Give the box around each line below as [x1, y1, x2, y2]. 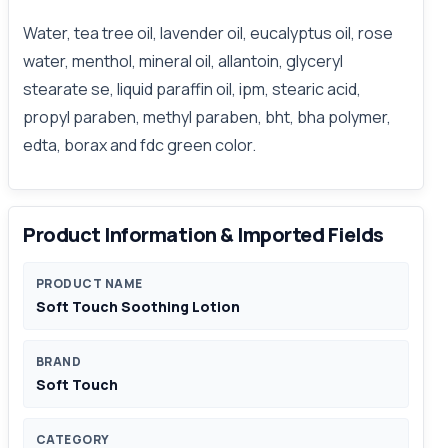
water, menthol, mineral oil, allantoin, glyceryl [23, 50, 343, 72]
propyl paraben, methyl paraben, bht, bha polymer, [23, 106, 391, 128]
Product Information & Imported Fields [23, 221, 384, 248]
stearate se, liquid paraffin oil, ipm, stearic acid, [23, 78, 361, 100]
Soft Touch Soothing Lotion [36, 297, 240, 316]
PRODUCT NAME [36, 275, 143, 292]
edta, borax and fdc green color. [23, 134, 256, 156]
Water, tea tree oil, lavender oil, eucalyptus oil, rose [23, 22, 393, 44]
